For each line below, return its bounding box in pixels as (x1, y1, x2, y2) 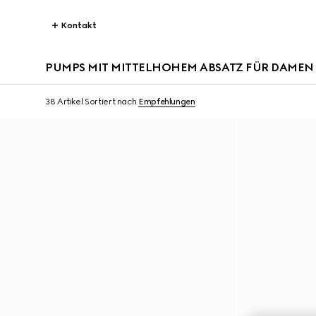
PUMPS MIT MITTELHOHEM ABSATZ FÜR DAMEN (45, 61, 314, 74)
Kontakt (61, 20, 97, 30)
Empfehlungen (138, 97, 195, 107)
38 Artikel (45, 97, 83, 107)
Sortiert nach (85, 97, 137, 107)
